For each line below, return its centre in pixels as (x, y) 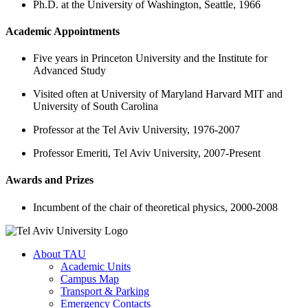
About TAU (59, 254)
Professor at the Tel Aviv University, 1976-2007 (136, 130)
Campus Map (90, 278)
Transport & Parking (105, 291)
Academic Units (96, 266)
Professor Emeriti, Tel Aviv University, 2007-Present (147, 153)
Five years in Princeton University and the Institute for (150, 58)
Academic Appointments (63, 31)
